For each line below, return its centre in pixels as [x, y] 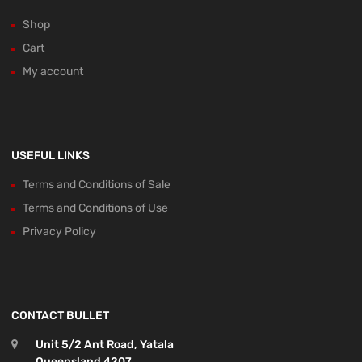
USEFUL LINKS [51, 155]
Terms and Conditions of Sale [97, 184]
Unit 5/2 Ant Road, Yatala [105, 344]
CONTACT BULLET [60, 315]
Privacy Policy [59, 231]
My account [53, 71]
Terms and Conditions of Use [95, 208]
